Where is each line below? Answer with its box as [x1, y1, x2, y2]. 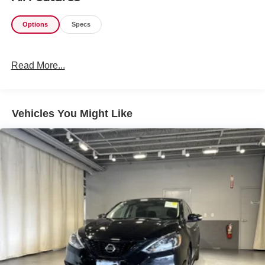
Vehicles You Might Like [12, 108, 132, 120]
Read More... [11, 60, 65, 70]
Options [22, 21, 49, 28]
